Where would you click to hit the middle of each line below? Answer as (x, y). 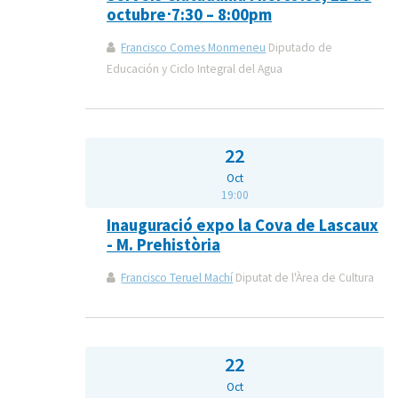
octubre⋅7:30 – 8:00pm (189, 15)
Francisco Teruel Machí (177, 278)
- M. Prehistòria (163, 245)
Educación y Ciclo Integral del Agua (195, 69)
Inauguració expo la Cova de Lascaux (243, 226)
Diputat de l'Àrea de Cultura (304, 278)
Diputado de (299, 48)
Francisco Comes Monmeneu (194, 48)
